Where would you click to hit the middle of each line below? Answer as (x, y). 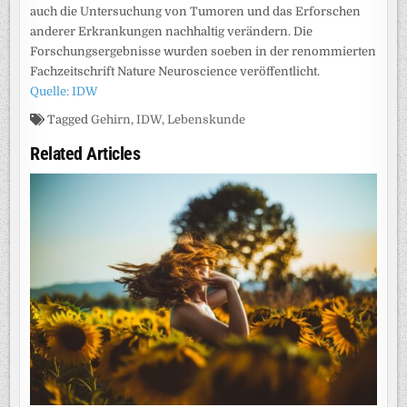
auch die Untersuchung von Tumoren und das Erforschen (196, 12)
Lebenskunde (207, 120)
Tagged (68, 120)
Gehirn (111, 120)
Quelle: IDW (65, 92)
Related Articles (85, 154)
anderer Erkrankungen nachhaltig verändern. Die (172, 32)
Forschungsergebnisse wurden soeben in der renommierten (203, 52)
